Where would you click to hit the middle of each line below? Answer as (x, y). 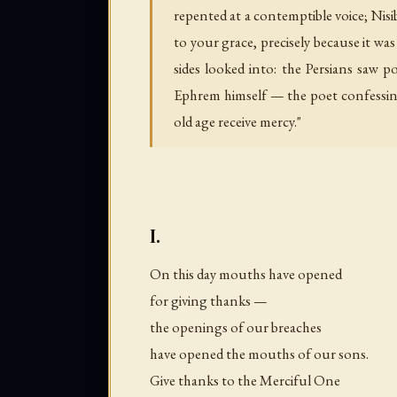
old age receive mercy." (237, 121)
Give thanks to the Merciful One (245, 380)
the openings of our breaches (236, 327)
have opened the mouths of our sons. (259, 354)
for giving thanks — (209, 300)
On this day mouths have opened (246, 274)
